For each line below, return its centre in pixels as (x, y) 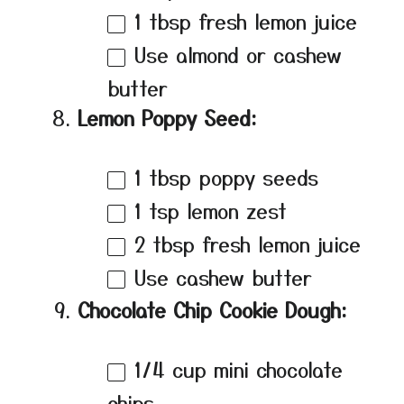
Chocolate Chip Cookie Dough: (212, 310)
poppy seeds (255, 176)
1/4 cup (170, 369)
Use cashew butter (223, 276)
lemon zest (233, 210)
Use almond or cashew (238, 54)
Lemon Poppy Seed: (167, 117)
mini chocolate (275, 369)
